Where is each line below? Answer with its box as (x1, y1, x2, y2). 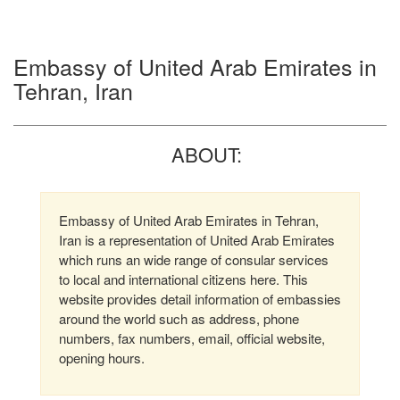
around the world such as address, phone (59, 309, 299, 328)
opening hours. (59, 348, 145, 367)
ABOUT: (171, 140, 242, 168)
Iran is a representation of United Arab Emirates (59, 230, 335, 249)
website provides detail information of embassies (59, 289, 341, 308)
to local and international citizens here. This (59, 270, 308, 288)
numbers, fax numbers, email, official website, (59, 329, 325, 347)
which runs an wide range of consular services (59, 250, 329, 269)
